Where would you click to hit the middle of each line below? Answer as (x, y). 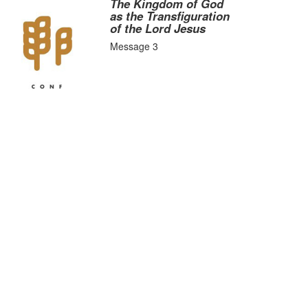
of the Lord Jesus (158, 28)
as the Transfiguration (170, 16)
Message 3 (134, 46)
